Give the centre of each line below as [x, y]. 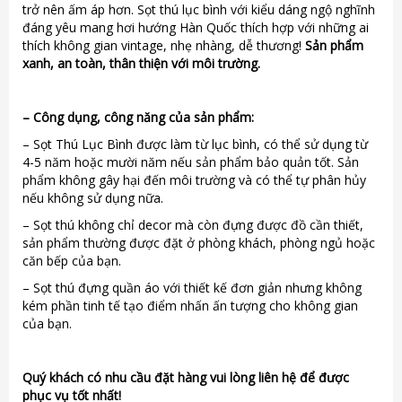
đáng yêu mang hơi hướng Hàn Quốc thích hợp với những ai [196, 27]
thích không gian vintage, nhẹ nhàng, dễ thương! [164, 45]
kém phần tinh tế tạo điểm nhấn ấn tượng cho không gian [190, 305]
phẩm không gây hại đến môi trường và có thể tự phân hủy [194, 179]
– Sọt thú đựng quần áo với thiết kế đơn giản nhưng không [192, 287]
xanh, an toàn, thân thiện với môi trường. [141, 63]
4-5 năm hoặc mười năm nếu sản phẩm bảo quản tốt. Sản [191, 162]
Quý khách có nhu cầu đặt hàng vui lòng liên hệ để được [186, 377]
